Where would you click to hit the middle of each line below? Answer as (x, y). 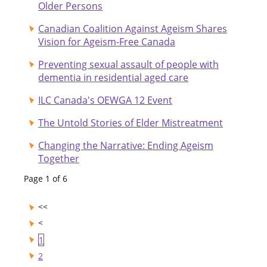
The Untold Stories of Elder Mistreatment (131, 122)
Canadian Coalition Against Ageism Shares (133, 28)
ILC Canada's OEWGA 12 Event (105, 100)
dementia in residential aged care (113, 77)
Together (59, 158)
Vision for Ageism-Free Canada (107, 41)
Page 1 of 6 (46, 178)
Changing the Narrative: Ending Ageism (126, 145)
